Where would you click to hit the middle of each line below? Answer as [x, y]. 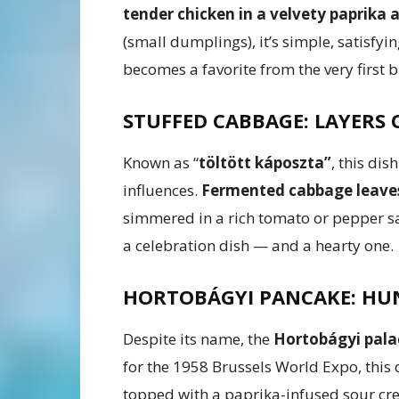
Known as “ [161, 163]
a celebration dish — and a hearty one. [258, 246]
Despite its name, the [198, 339]
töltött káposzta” [265, 163]
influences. [162, 191]
